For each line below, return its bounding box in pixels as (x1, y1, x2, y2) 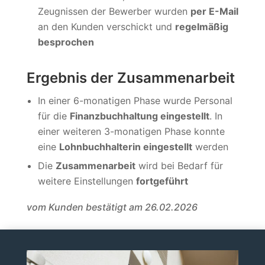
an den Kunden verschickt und (37, 20, 175, 33)
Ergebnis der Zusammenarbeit (26, 69, 235, 87)
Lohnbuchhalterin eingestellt (59, 141, 192, 153)
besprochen (37, 35, 94, 48)
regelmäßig (174, 20, 228, 33)
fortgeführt (135, 175, 188, 187)
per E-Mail (190, 5, 238, 17)
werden (192, 141, 228, 153)
